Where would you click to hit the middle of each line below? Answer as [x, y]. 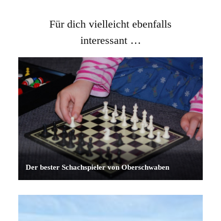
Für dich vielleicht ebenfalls [110, 24]
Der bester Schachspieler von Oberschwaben [98, 167]
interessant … [110, 40]
